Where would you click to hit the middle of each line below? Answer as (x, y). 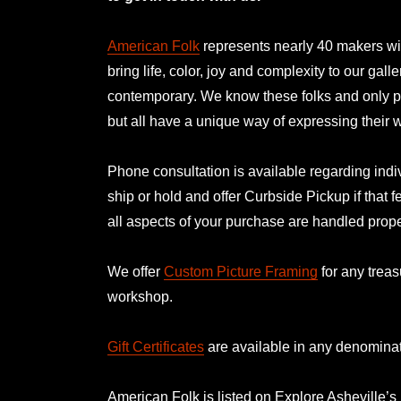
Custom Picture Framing (241, 271)
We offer (136, 271)
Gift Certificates (156, 346)
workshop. (140, 296)
